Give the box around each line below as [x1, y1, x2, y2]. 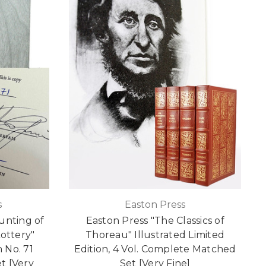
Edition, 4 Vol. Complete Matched [74, 243, 236, 255]
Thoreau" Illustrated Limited [85, 229, 225, 241]
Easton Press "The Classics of [85, 215, 224, 227]
